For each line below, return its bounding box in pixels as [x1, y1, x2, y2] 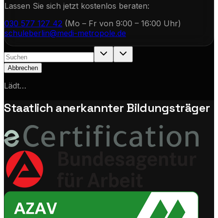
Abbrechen [8, 64, 38, 72]
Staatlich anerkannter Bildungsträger [4, 100, 210, 116]
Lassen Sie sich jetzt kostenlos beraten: [4, 1, 149, 11]
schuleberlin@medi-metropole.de [4, 28, 126, 38]
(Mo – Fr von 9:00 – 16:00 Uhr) [62, 18, 181, 29]
